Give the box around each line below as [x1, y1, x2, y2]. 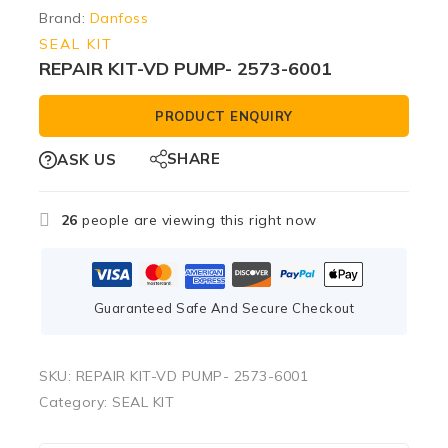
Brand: [39, 9, 90, 27]
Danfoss [89, 9, 148, 27]
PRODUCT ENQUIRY [155, 108, 293, 125]
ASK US [57, 150, 116, 170]
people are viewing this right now [77, 210, 317, 229]
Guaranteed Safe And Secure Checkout [93, 299, 355, 316]
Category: [39, 392, 112, 411]
